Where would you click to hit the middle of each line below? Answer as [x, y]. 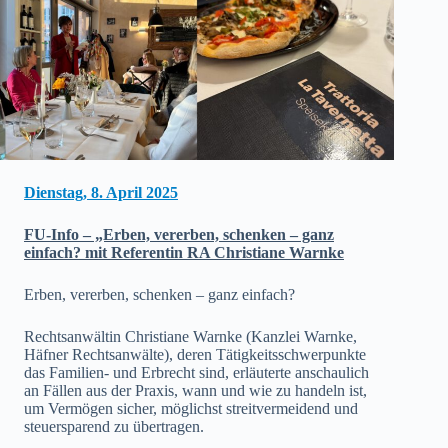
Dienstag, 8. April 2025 [101, 193]
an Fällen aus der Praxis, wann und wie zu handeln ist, [195, 391]
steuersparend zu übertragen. [114, 427]
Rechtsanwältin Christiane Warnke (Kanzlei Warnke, [190, 337]
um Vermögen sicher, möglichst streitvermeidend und [191, 409]
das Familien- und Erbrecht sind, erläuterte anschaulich [196, 373]
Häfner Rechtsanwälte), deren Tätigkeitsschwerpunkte [195, 355]
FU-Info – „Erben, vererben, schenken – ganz [179, 235]
